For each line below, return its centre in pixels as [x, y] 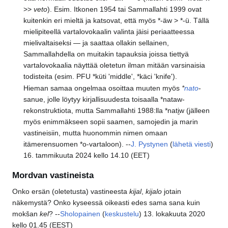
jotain [172, 191]
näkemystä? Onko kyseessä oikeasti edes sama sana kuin [106, 202]
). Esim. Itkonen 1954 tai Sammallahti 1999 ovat [125, 9]
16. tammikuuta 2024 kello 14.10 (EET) [87, 155]
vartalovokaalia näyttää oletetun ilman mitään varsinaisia [115, 65]
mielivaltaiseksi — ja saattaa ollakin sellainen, [96, 42]
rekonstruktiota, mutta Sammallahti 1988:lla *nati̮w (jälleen [117, 111]
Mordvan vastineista [53, 175]
